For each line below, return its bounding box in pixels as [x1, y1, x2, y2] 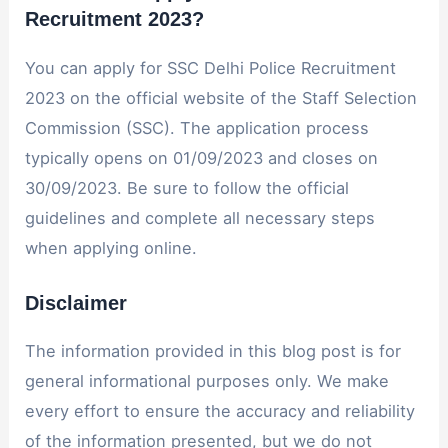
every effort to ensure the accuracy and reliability [25, 400, 416, 421]
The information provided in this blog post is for [25, 340, 402, 361]
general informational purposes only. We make [25, 370, 390, 391]
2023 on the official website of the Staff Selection [25, 88, 418, 109]
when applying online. [25, 238, 198, 259]
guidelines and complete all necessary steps [25, 208, 376, 229]
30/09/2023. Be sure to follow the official [25, 178, 350, 199]
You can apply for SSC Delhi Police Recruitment [25, 58, 397, 79]
